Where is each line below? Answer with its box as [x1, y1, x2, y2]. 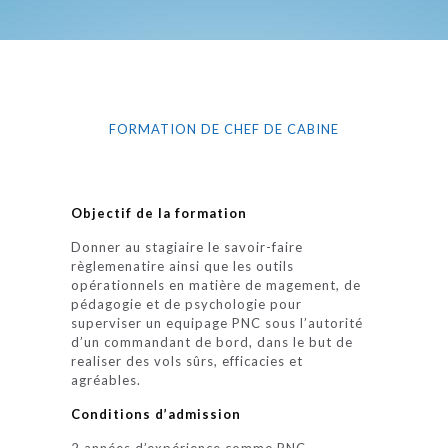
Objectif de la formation [71, 205, 248, 221]
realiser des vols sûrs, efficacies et [71, 353, 304, 369]
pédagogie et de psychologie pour [71, 296, 303, 312]
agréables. [71, 372, 142, 388]
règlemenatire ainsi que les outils [71, 258, 295, 274]
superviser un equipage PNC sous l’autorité [71, 315, 364, 331]
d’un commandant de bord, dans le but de [71, 334, 354, 350]
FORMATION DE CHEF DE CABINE [109, 121, 339, 137]
